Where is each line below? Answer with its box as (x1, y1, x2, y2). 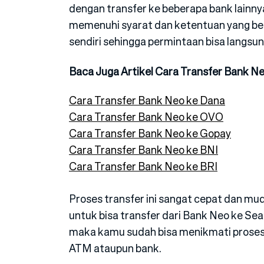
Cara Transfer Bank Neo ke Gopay (69, 125, 231, 141)
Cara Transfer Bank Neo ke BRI (69, 158, 217, 174)
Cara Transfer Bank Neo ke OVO (69, 108, 223, 124)
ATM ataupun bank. (69, 240, 161, 256)
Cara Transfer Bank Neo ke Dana (69, 92, 225, 108)
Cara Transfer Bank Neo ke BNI (69, 141, 218, 157)
